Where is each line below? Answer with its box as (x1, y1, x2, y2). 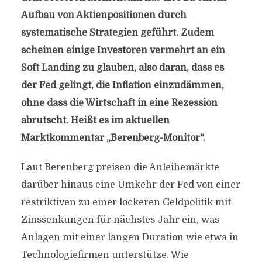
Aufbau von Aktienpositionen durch (20, 10, 187, 20)
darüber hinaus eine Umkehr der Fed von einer (20, 180, 240, 190)
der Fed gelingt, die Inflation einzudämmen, (20, 80, 224, 91)
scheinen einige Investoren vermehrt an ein (20, 45, 225, 56)
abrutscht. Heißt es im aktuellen (20, 115, 170, 126)
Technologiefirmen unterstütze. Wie (20, 250, 189, 260)
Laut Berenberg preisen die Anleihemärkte (20, 162, 219, 173)
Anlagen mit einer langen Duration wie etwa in (20, 232, 239, 243)
